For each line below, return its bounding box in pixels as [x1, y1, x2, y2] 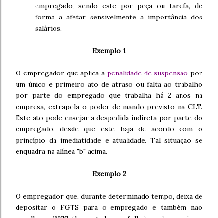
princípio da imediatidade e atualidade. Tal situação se [16, 136, 202, 145]
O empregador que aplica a [16, 69, 107, 77]
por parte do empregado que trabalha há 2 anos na [16, 91, 202, 100]
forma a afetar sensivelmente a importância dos [35, 13, 202, 21]
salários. [35, 24, 62, 33]
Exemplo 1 [92, 46, 126, 55]
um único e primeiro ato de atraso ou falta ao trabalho [16, 80, 202, 89]
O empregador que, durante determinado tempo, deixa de [16, 192, 202, 200]
